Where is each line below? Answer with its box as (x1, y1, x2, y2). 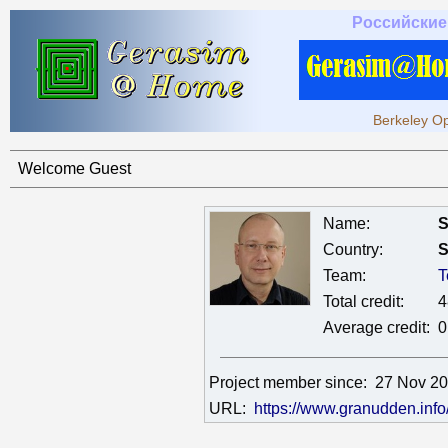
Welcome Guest (18, 160, 131, 177)
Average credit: (322, 319, 430, 336)
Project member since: (208, 374, 375, 391)
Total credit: (322, 293, 404, 310)
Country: (322, 241, 383, 258)
